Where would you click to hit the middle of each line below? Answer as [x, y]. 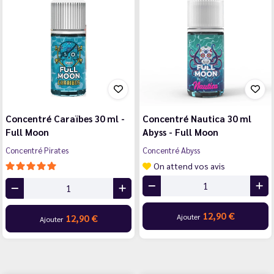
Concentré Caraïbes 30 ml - [65, 118]
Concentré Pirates [37, 150]
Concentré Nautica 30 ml [197, 118]
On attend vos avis [189, 165]
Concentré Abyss [171, 150]
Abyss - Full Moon [180, 131]
